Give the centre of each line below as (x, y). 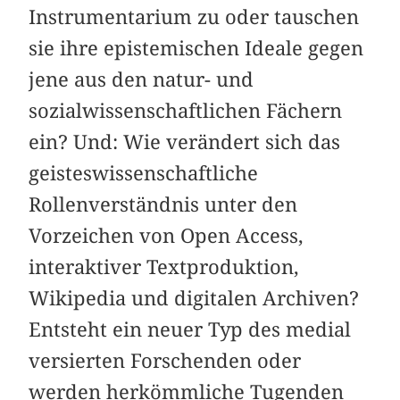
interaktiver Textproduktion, (164, 267)
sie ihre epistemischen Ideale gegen (196, 48)
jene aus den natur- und (142, 79)
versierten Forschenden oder (165, 360)
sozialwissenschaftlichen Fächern (186, 110)
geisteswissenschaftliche (144, 173)
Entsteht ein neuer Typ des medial (190, 329)
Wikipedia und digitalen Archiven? (194, 298)
